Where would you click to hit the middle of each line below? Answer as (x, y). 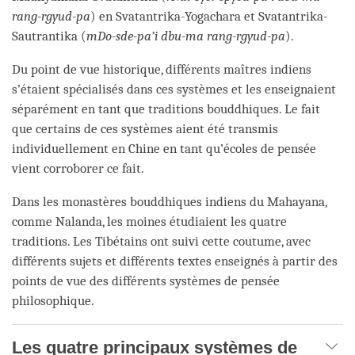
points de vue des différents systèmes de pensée (146, 281)
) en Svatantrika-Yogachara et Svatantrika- (209, 16)
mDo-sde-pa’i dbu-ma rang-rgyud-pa (186, 36)
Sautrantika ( (49, 36)
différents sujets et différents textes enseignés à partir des (175, 261)
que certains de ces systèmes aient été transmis (145, 128)
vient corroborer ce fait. (78, 168)
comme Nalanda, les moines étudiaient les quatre (149, 221)
